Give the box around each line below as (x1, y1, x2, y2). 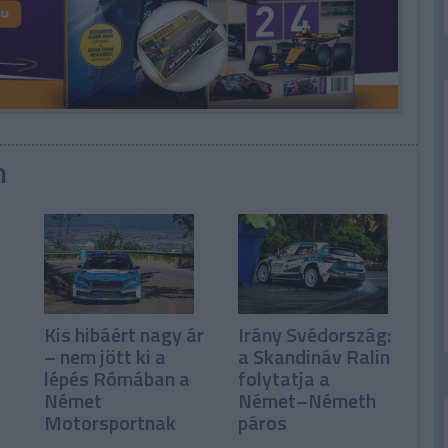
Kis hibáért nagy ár (43, 319, 204, 351)
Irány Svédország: (238, 319, 392, 351)
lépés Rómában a (43, 363, 190, 395)
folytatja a (238, 363, 331, 395)
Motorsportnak (43, 407, 176, 439)
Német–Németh (238, 385, 377, 417)
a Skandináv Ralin (238, 341, 391, 373)
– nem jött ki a (43, 341, 166, 373)
